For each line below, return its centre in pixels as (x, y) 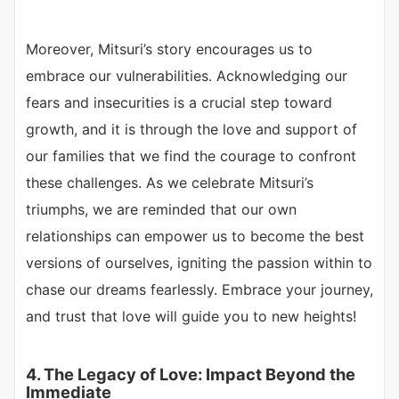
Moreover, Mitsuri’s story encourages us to (169, 49)
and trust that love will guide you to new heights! (191, 316)
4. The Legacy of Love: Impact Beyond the (191, 374)
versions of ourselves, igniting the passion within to (199, 262)
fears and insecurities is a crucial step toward (179, 102)
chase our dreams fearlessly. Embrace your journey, (199, 289)
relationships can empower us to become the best (195, 236)
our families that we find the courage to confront (191, 155)
